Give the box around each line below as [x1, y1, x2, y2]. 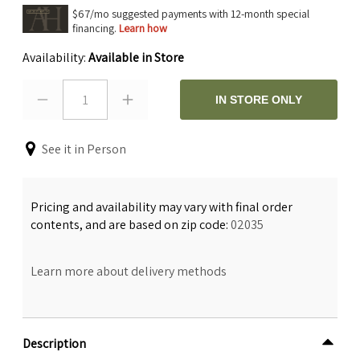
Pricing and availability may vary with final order [31, 198, 292, 215]
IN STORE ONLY [215, 92, 302, 106]
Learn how [119, 20, 167, 35]
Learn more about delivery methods [31, 262, 227, 280]
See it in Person [42, 140, 126, 157]
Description [22, 335, 86, 353]
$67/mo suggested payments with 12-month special [72, 6, 309, 21]
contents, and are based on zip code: [31, 215, 231, 233]
